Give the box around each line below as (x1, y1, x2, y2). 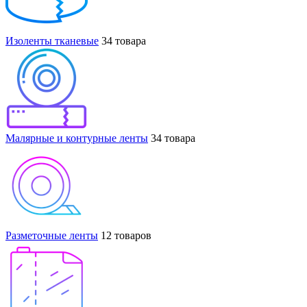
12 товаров (101, 229, 151, 241)
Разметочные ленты (5, 229, 98, 241)
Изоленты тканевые (5, 34, 99, 47)
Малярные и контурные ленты (5, 132, 148, 144)
